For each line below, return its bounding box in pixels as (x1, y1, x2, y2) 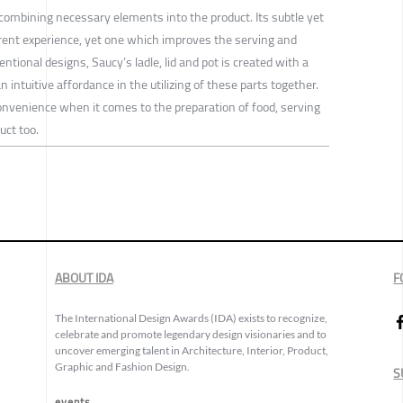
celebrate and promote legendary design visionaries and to (54, 327, 327, 342)
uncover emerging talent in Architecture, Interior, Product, (54, 344, 328, 358)
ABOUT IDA (54, 266, 113, 291)
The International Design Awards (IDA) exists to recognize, (54, 311, 327, 326)
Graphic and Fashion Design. (54, 360, 190, 374)
